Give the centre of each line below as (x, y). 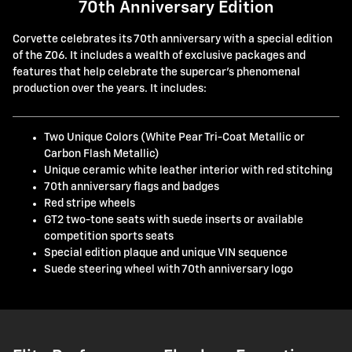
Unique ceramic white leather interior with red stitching (188, 170)
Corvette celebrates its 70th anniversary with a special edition (172, 39)
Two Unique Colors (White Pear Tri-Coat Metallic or (174, 137)
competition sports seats (109, 236)
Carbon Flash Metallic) (102, 154)
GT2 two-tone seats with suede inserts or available (174, 220)
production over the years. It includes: (110, 89)
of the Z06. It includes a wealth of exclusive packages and (159, 56)
